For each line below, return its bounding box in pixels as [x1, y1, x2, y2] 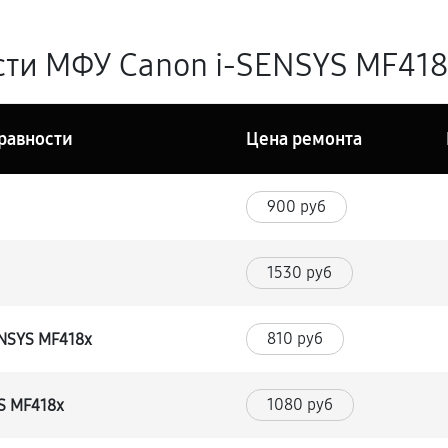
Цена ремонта [246, 128, 363, 150]
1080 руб [267, 395, 334, 414]
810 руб [267, 329, 324, 348]
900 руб [267, 197, 327, 216]
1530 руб [267, 263, 333, 282]
